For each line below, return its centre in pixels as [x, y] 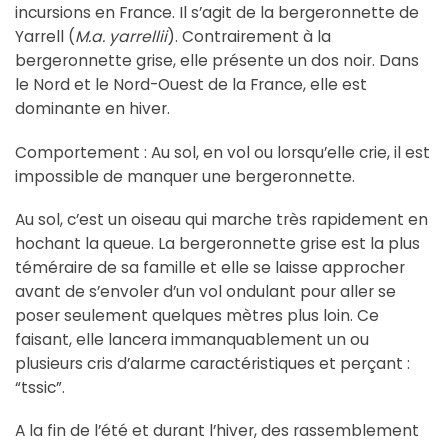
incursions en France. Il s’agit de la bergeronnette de [217, 13]
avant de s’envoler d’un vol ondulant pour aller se [205, 292]
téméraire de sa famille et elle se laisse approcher [210, 268]
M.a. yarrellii [121, 37]
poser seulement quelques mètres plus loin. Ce [197, 316]
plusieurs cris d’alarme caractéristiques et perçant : [212, 364]
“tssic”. [40, 388]
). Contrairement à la [249, 37]
